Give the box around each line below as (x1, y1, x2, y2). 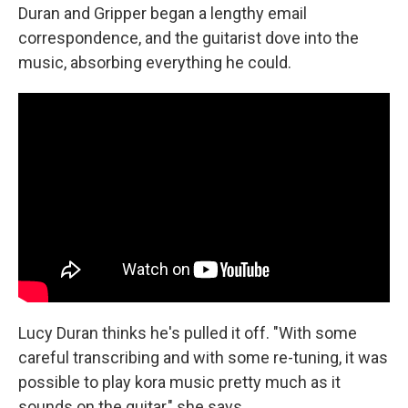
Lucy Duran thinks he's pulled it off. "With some (18, 322, 357, 342)
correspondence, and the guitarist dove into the (18, 28, 359, 47)
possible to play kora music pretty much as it (18, 372, 341, 392)
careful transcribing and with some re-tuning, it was (18, 347, 388, 367)
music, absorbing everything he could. (18, 53, 291, 72)
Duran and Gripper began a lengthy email (18, 4, 307, 23)
